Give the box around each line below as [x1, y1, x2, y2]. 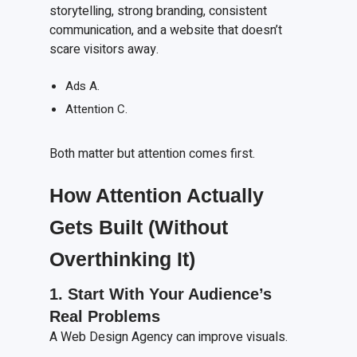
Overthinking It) [49, 248, 196, 271]
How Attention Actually [49, 184, 265, 207]
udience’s [199, 285, 273, 304]
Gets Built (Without [49, 216, 229, 239]
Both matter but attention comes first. [49, 144, 256, 164]
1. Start [49, 285, 110, 304]
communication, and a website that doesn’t [49, 21, 283, 41]
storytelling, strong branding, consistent [49, 2, 268, 22]
